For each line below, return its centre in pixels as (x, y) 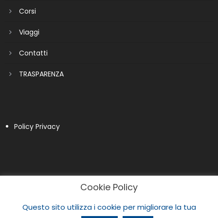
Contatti (33, 53)
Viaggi (29, 32)
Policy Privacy (37, 126)
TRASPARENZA (41, 74)
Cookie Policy (109, 187)
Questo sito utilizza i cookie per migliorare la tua (109, 207)
